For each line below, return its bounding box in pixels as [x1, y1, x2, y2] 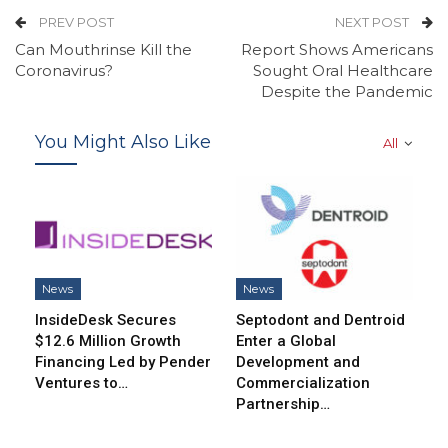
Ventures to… [35, 373, 128, 392]
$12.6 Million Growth [35, 331, 181, 350]
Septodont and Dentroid [236, 310, 405, 329]
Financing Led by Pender [35, 352, 211, 371]
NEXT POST [335, 14, 412, 30]
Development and [236, 352, 360, 371]
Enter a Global [236, 331, 336, 350]
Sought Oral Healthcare [253, 61, 433, 80]
